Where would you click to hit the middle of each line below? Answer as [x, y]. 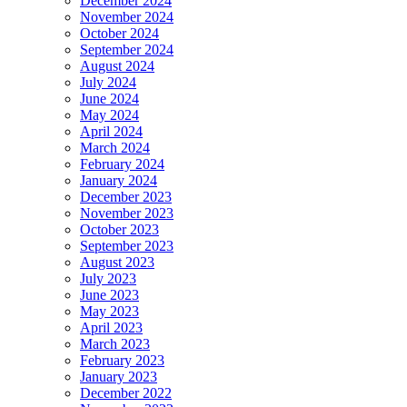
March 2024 [115, 147]
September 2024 [127, 49]
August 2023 [117, 262]
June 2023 [109, 294]
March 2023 [115, 343]
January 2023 [119, 376]
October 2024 [119, 33]
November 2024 [127, 16]
